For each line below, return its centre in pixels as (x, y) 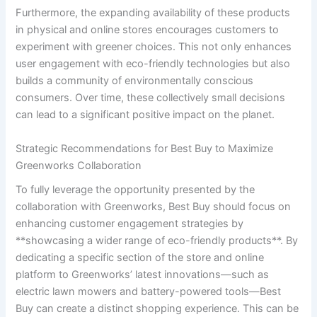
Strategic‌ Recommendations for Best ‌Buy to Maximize (145, 148)
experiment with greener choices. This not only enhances (154, 47)
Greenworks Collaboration (79, 165)
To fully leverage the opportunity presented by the (136, 190)
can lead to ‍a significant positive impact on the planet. (145, 115)
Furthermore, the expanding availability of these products (153, 13)
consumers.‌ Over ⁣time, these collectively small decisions (151, 98)
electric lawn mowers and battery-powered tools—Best (149, 292)
